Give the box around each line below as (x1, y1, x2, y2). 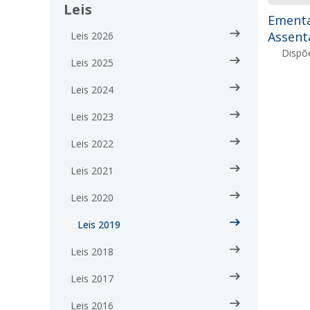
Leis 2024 (71, 83, 113, 96)
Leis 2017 (71, 272, 113, 285)
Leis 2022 (71, 137, 113, 150)
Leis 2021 (71, 164, 113, 177)
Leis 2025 (71, 56, 113, 69)
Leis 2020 (71, 191, 113, 204)
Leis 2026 (71, 29, 113, 42)
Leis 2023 (71, 110, 113, 123)
